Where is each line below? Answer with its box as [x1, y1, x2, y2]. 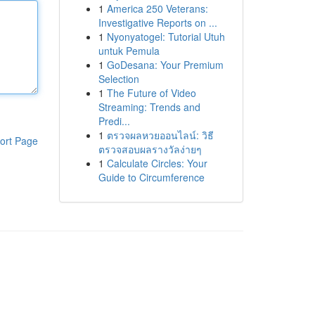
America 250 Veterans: [106, 1, 208, 15]
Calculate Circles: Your [106, 156, 207, 170]
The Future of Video [106, 86, 196, 100]
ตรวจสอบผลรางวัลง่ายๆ [98, 142, 202, 156]
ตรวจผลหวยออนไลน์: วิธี [106, 128, 214, 142]
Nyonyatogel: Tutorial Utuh [106, 30, 225, 44]
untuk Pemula [98, 44, 160, 58]
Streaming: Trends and [98, 100, 200, 114]
